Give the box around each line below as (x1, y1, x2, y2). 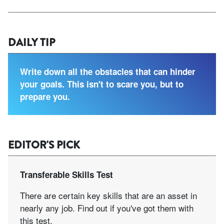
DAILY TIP (8, 34, 55, 50)
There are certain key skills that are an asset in (20, 188, 197, 201)
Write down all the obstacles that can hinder (20, 65, 195, 77)
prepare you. (20, 90, 70, 102)
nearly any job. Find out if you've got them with (20, 201, 193, 214)
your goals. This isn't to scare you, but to (20, 77, 183, 90)
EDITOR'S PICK (8, 137, 80, 152)
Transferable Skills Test (20, 168, 113, 180)
